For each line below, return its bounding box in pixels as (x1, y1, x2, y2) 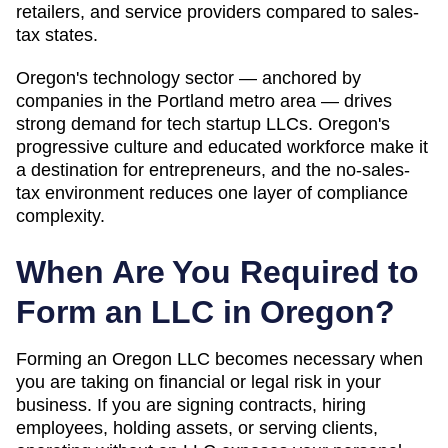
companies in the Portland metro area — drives (16, 90, 392, 111)
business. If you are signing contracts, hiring (16, 394, 366, 415)
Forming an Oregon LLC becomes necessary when (16, 348, 423, 369)
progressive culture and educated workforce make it (16, 136, 428, 157)
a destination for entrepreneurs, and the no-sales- (16, 159, 410, 180)
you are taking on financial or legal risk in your (16, 371, 381, 392)
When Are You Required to (16, 253, 419, 290)
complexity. (16, 205, 105, 226)
